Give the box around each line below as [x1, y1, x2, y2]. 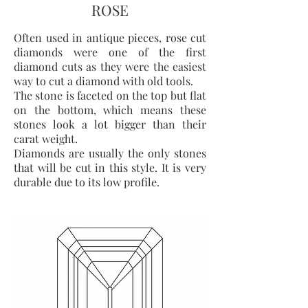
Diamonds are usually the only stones [14, 146, 206, 160]
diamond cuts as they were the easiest [14, 59, 206, 74]
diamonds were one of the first [14, 45, 206, 59]
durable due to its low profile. [14, 175, 162, 189]
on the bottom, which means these [14, 102, 206, 117]
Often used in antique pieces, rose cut [14, 30, 206, 45]
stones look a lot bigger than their [14, 117, 206, 131]
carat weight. [14, 131, 80, 146]
